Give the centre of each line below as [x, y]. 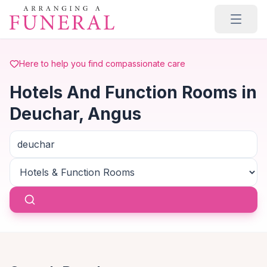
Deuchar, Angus [75, 114]
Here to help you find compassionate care [102, 63]
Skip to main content [56, 11]
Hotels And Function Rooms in [133, 92]
